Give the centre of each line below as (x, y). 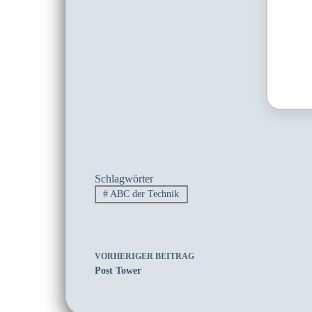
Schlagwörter (124, 179)
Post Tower (118, 270)
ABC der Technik (144, 194)
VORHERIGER (125, 256)
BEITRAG (174, 256)
